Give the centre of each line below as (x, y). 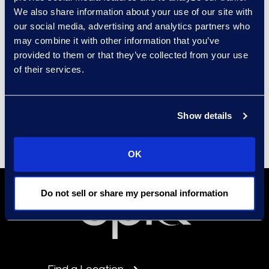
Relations (71, 113)
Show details (205, 116)
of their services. (49, 69)
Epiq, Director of (87, 80)
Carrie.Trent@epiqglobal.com (119, 129)
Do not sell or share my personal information (134, 193)
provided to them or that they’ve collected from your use (131, 55)
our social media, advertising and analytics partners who (132, 26)
